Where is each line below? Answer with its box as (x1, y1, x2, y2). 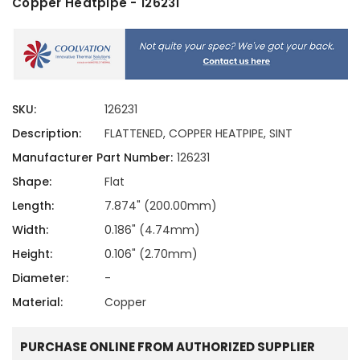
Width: (12, 221, 48, 238)
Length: (12, 197, 54, 214)
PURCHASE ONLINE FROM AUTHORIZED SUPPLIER (20, 337, 315, 355)
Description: (12, 125, 81, 141)
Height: (12, 245, 52, 262)
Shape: (12, 173, 51, 190)
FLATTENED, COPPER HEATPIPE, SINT (104, 125, 292, 141)
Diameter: (12, 269, 68, 286)
